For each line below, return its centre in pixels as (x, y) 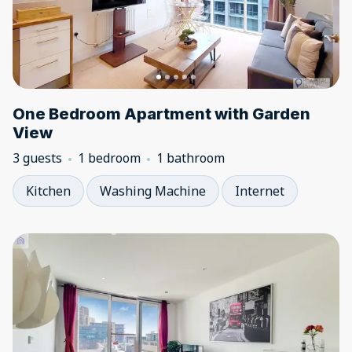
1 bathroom (191, 158)
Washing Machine (153, 191)
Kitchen (48, 191)
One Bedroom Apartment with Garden (161, 114)
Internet (260, 191)
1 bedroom (109, 158)
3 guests (37, 158)
